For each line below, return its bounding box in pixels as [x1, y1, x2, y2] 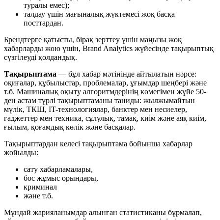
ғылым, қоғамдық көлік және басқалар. [4, 123, 136, 132]
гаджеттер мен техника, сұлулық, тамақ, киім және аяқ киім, [4, 114, 206, 123]
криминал [24, 183, 57, 192]
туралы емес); [24, 1, 69, 10]
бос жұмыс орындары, [24, 174, 98, 183]
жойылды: [4, 148, 38, 157]
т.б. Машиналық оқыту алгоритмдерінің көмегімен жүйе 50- [4, 87, 206, 96]
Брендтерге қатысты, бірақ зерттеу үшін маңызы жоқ [4, 35, 182, 44]
